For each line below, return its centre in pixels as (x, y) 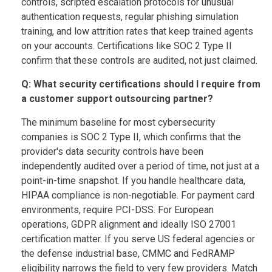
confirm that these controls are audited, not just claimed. (139, 60)
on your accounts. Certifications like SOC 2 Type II (127, 46)
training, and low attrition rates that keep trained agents (137, 31)
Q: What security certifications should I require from (141, 84)
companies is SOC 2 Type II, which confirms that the (131, 137)
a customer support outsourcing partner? (117, 98)
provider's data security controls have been (112, 151)
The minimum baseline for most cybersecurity (118, 122)
